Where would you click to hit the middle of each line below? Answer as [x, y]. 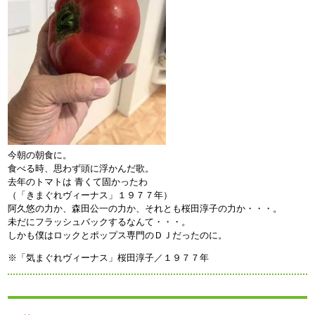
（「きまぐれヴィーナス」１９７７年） [90, 195]
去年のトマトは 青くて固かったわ [78, 181]
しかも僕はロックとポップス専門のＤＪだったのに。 [118, 235]
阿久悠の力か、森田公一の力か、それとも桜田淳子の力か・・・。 [145, 208]
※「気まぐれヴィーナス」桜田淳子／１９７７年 [109, 257]
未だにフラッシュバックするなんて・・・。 [99, 221]
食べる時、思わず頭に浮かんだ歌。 [81, 168]
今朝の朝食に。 [40, 155]
